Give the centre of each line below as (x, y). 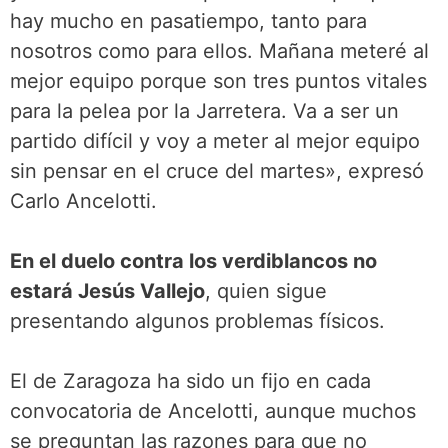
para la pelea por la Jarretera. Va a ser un (204, 110)
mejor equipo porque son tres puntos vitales (218, 80)
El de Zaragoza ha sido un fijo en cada (190, 380)
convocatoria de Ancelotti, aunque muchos (213, 410)
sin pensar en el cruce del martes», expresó (217, 170)
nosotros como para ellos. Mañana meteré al (219, 50)
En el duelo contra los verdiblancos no (193, 260)
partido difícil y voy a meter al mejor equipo (215, 140)
